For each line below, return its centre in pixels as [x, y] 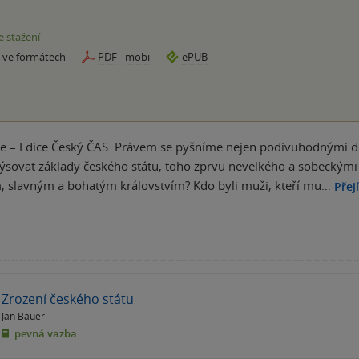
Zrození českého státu [68, 298]
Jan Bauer [23, 315]
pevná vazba [44, 333]
